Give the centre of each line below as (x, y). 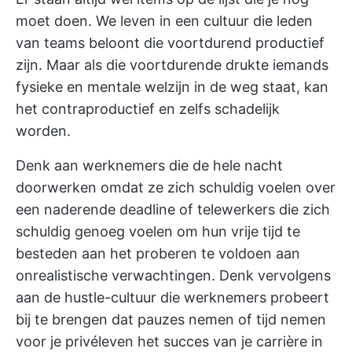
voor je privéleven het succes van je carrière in (169, 341)
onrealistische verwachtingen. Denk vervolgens (173, 275)
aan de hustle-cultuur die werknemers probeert (172, 297)
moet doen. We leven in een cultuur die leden (164, 21)
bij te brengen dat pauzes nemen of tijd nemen (171, 319)
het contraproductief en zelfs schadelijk (148, 109)
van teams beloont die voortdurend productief (170, 43)
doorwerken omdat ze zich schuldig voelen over (176, 187)
